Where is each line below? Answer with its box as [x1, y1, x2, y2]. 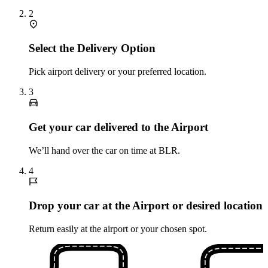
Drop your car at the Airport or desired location [29, 199, 263, 212]
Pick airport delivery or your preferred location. [29, 66, 206, 77]
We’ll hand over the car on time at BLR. [29, 145, 180, 156]
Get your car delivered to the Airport [29, 120, 208, 133]
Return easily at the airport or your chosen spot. [29, 224, 207, 234]
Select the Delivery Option [29, 42, 156, 55]
